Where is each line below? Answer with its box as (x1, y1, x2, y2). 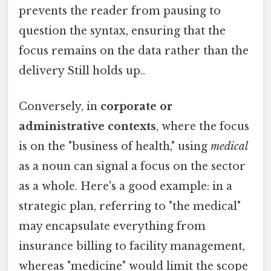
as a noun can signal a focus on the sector (19, 160, 246, 174)
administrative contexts (19, 120, 156, 134)
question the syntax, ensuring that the (19, 24, 226, 38)
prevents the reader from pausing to (19, 4, 221, 18)
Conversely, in (19, 100, 100, 114)
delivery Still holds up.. (19, 64, 145, 78)
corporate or (100, 100, 172, 114)
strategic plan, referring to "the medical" (19, 200, 241, 214)
